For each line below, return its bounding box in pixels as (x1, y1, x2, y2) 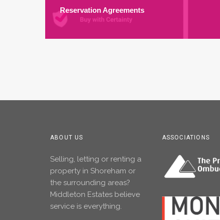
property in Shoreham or (50, 166, 136, 175)
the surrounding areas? (50, 178, 130, 187)
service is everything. (50, 202, 122, 211)
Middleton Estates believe (50, 190, 140, 199)
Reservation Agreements (60, 6, 144, 14)
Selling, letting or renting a (50, 155, 141, 164)
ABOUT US (50, 134, 83, 141)
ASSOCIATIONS (162, 134, 210, 141)
